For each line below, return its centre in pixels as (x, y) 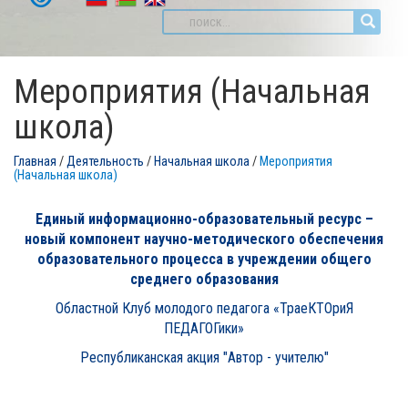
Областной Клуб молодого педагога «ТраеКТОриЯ (204, 308)
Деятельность (105, 162)
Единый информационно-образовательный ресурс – (204, 219)
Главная (35, 162)
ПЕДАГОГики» (204, 328)
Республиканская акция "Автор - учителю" (204, 357)
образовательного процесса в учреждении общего (204, 259)
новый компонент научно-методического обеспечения (204, 239)
